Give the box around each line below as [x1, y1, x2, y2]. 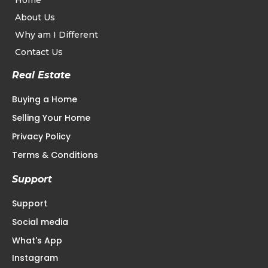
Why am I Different [15, 29, 98, 41]
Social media [12, 216, 68, 229]
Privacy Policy [12, 130, 71, 143]
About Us [15, 12, 55, 23]
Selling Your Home [12, 112, 90, 124]
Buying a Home [12, 93, 77, 106]
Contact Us [15, 47, 63, 58]
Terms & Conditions [12, 149, 98, 162]
